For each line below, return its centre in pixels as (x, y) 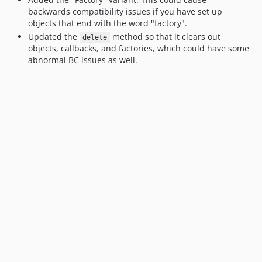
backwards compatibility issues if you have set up (125, 11)
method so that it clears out (165, 37)
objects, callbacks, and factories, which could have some (139, 48)
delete (94, 37)
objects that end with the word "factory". (108, 23)
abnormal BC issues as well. (83, 60)
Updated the (54, 37)
